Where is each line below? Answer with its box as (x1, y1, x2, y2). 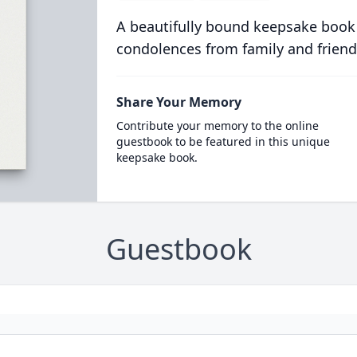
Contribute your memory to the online (116, 118, 319, 133)
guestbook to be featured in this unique (116, 134, 330, 149)
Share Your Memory (116, 93, 241, 111)
